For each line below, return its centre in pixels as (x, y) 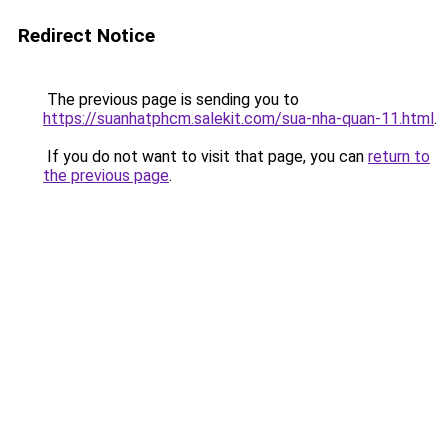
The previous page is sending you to (171, 99)
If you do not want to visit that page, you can (205, 156)
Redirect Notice (86, 35)
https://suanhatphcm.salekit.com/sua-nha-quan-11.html (238, 118)
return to (399, 156)
